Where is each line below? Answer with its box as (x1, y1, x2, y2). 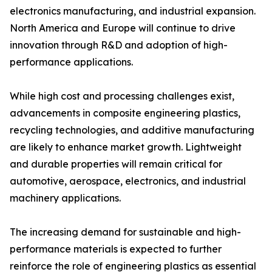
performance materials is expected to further (10, 243, 222, 256)
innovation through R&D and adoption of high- (10, 39, 228, 52)
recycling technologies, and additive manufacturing (10, 124, 254, 137)
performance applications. (10, 56, 133, 69)
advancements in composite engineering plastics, (10, 107, 240, 120)
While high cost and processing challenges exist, (10, 90, 234, 103)
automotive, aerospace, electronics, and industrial (10, 175, 246, 188)
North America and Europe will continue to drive (10, 22, 236, 35)
